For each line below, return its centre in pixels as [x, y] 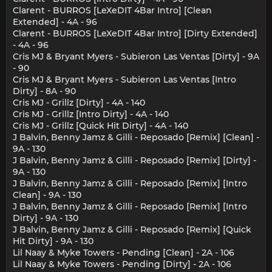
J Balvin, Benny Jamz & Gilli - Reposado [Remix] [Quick [132, 230]
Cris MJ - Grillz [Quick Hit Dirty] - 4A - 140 [100, 126]
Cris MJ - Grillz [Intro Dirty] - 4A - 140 [91, 114]
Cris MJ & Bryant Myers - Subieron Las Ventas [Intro [124, 80]
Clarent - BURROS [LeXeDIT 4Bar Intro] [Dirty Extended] [135, 34]
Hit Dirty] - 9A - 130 [53, 241]
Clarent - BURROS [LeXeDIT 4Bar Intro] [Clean [112, 11]
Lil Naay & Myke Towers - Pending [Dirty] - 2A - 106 [122, 264]
